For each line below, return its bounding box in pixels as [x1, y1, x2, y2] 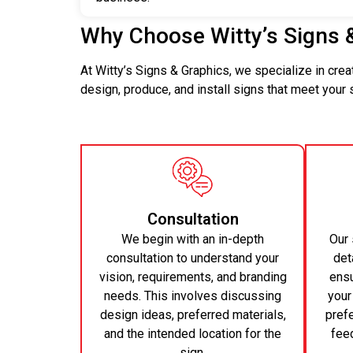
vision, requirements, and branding [98, 269, 287, 284]
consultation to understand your [106, 250, 279, 266]
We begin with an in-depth [121, 231, 264, 247]
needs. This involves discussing [104, 288, 281, 303]
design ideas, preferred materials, [99, 307, 286, 322]
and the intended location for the [104, 325, 281, 341]
